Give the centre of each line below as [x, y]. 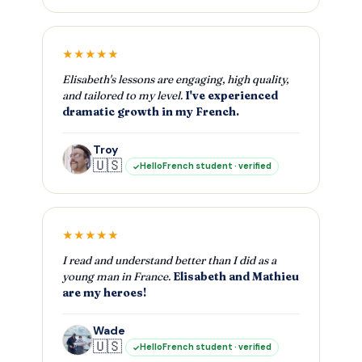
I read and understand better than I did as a [169, 261]
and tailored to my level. [124, 96]
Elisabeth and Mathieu [236, 277]
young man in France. [118, 277]
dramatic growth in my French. [151, 112]
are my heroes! [104, 293]
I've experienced [232, 96]
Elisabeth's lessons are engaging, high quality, [175, 80]
